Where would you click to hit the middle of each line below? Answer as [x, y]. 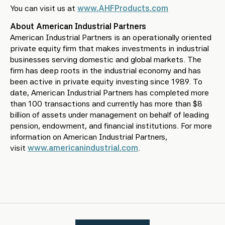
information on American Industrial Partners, [89, 137]
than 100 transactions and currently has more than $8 [106, 104]
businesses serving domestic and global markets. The [106, 60]
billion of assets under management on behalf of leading [109, 115]
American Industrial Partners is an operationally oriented [111, 37]
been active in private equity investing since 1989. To [106, 82]
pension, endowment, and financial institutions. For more [111, 126]
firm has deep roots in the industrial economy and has [105, 71]
